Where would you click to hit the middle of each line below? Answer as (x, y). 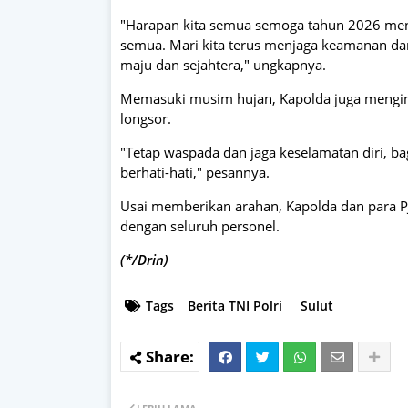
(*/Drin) (144, 259)
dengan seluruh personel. (200, 225)
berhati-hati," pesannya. (195, 172)
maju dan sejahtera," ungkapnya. (223, 64)
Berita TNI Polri (235, 305)
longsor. (146, 118)
